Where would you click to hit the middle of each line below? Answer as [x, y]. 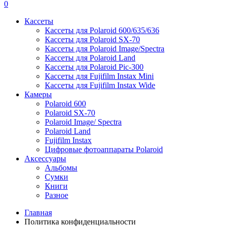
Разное [56, 195]
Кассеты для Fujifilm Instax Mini [99, 76]
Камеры [38, 94]
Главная [38, 212]
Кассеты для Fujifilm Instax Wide [100, 85]
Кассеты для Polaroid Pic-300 [94, 67]
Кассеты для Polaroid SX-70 [92, 39]
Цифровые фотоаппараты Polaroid [104, 149]
